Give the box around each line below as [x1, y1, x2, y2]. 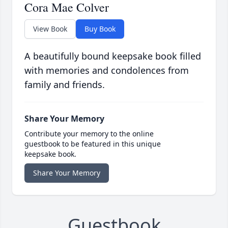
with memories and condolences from [24, 64, 189, 77]
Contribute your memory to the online [24, 129, 154, 139]
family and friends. [24, 78, 105, 91]
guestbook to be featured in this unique [24, 139, 161, 149]
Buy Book [84, 24, 116, 34]
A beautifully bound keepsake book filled [24, 50, 201, 63]
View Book [33, 24, 67, 34]
